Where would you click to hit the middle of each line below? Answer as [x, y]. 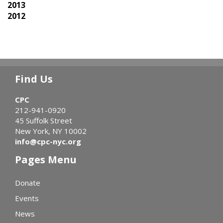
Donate [28, 183]
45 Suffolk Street [44, 121]
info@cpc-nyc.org [48, 142]
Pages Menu [46, 160]
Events [27, 198]
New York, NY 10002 [51, 131]
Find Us [34, 79]
